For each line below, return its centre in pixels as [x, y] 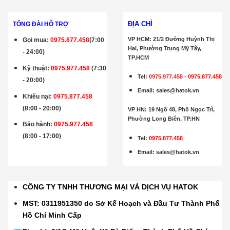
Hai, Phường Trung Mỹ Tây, [165, 48]
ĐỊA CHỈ [140, 24]
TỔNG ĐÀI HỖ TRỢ [41, 24]
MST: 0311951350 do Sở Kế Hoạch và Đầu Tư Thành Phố [121, 203]
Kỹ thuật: [37, 68]
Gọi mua [35, 40]
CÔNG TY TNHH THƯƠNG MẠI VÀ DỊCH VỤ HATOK [111, 187]
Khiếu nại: [37, 96]
